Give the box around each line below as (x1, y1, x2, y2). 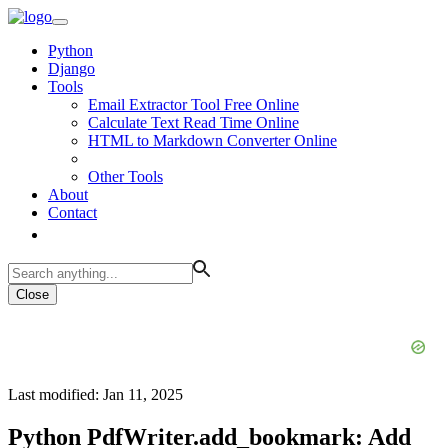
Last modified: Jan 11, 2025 (8, 386, 183, 403)
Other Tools (88, 168, 163, 185)
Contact (48, 204, 97, 221)
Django (48, 60, 95, 77)
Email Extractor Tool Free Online (88, 96, 299, 113)
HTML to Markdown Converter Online (88, 132, 337, 149)
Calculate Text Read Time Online (88, 114, 299, 131)
